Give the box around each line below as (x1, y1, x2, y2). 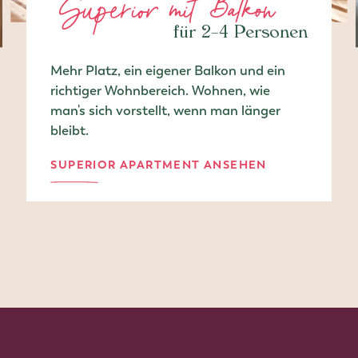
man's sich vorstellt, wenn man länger (50, 101, 281, 119)
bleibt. (50, 121, 89, 139)
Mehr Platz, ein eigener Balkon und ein (50, 61, 286, 79)
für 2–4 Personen (173, 24, 308, 44)
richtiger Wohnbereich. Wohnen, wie (50, 81, 271, 99)
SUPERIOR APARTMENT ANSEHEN (50, 157, 267, 172)
